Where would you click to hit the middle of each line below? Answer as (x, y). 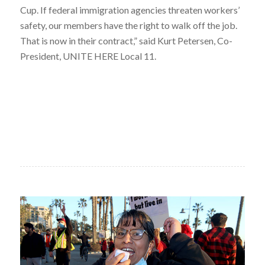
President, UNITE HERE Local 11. (88, 56)
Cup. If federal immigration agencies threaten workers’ (130, 9)
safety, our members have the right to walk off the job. (128, 25)
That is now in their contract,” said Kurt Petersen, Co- (126, 40)
